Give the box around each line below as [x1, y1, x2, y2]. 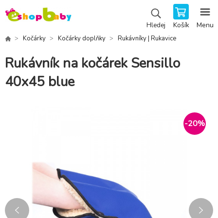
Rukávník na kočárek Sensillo [5, 54, 180, 73]
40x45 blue [5, 73, 74, 91]
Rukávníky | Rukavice [118, 34, 176, 43]
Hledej [146, 21, 165, 30]
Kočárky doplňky [58, 34, 106, 43]
